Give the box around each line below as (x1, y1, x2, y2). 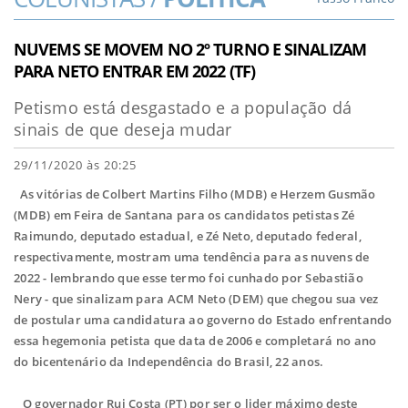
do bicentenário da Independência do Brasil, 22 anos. (14, 353, 324, 371)
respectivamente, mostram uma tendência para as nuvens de (14, 249, 370, 266)
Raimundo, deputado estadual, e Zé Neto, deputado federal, (14, 228, 362, 245)
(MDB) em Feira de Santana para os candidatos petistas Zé (14, 207, 355, 224)
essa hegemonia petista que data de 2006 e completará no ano (14, 332, 377, 350)
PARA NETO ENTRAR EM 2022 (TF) (14, 59, 255, 82)
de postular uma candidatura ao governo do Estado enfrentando (14, 311, 393, 329)
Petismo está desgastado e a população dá (14, 96, 352, 118)
